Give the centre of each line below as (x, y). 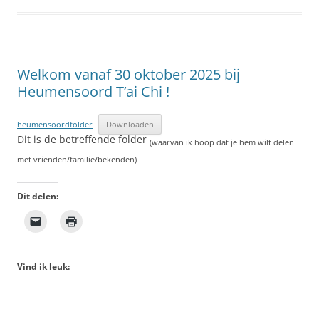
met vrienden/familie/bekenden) (77, 159)
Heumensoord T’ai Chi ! (93, 91)
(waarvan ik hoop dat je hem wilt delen (222, 142)
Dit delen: (38, 196)
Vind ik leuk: (43, 267)
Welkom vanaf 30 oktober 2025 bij (129, 74)
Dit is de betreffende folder (83, 139)
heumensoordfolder (55, 124)
